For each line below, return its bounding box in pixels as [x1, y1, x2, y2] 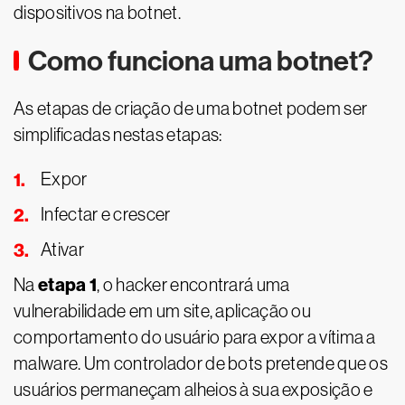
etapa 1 [34, 274, 98, 296]
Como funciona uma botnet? [28, 44, 373, 78]
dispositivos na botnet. [14, 3, 181, 23]
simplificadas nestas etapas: [14, 125, 222, 145]
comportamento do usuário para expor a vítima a [14, 327, 376, 347]
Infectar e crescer [41, 204, 171, 224]
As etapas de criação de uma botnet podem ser [14, 99, 368, 118]
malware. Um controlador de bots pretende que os [14, 353, 389, 373]
